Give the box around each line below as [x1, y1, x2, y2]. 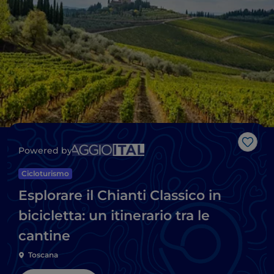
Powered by [18, 145, 72, 157]
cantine [18, 228, 70, 245]
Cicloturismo [21, 169, 69, 179]
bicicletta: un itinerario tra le [18, 207, 210, 224]
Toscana [28, 250, 58, 260]
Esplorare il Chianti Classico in [18, 187, 221, 204]
